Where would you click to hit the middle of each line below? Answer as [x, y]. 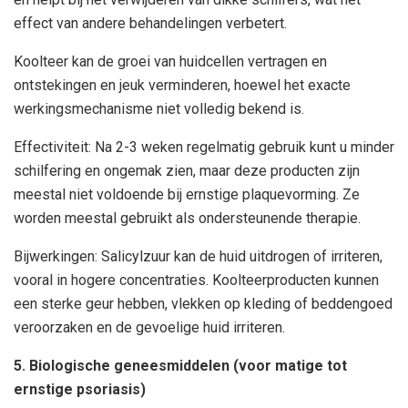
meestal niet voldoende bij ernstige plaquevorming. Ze [187, 195]
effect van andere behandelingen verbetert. [150, 24]
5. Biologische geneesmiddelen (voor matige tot [180, 366]
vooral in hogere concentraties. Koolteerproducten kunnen [196, 280]
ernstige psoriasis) [80, 390]
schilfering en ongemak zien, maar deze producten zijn [187, 171]
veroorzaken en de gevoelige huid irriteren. [149, 328]
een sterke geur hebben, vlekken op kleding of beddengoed [203, 304]
